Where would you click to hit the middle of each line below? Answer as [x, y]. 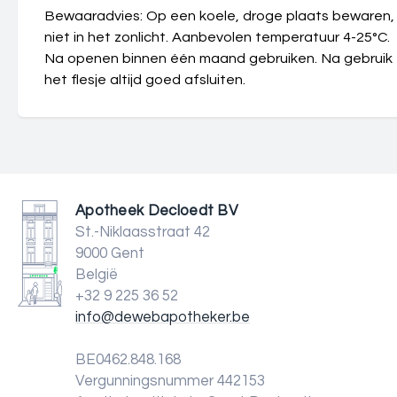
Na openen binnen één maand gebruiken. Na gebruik [218, 58]
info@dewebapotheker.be [163, 317]
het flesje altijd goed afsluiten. [145, 80]
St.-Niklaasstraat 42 [143, 232]
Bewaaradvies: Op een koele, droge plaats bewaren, [219, 16]
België [97, 275]
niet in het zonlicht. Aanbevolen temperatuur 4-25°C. [217, 37]
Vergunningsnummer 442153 [170, 381]
